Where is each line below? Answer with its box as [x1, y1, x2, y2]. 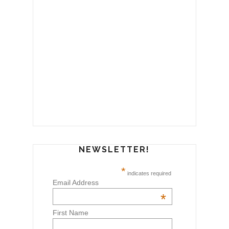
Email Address [52, 178, 99, 187]
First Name [52, 209, 88, 217]
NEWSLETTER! [79, 144, 150, 154]
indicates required [126, 170, 172, 176]
